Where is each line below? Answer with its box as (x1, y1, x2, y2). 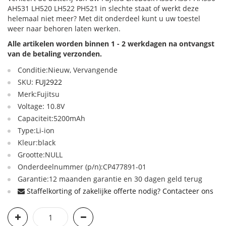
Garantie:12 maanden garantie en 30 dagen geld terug (18, 174, 202, 184)
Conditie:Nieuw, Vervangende (18, 65, 118, 75)
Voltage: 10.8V (18, 101, 65, 111)
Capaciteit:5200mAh (18, 114, 85, 123)
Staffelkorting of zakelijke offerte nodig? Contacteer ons (27, 186, 213, 196)
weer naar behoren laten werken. (8, 24, 121, 33)
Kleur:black (18, 138, 55, 147)
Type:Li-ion (18, 126, 54, 135)
